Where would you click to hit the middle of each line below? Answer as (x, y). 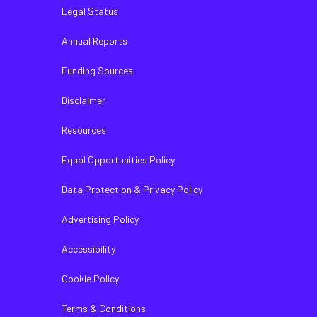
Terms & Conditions (104, 308)
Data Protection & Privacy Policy (132, 189)
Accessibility (88, 249)
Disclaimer (83, 100)
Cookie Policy (90, 278)
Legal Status (90, 11)
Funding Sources (97, 70)
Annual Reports (94, 41)
